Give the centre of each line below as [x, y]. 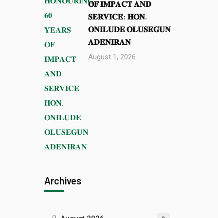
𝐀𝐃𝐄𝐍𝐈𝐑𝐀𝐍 [109, 42]
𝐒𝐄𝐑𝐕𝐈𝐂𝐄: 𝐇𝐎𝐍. [118, 16]
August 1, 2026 [112, 57]
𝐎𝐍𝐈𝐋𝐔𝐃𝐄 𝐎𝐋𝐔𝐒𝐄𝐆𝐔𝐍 [129, 29]
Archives [63, 181]
